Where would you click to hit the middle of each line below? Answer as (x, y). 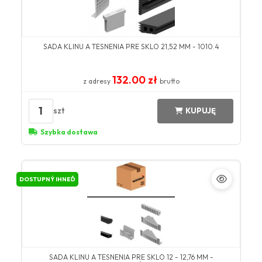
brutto (169, 81)
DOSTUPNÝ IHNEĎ (47, 179)
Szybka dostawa (69, 132)
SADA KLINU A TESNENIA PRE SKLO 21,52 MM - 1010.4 (131, 46)
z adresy (97, 81)
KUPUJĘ (201, 111)
